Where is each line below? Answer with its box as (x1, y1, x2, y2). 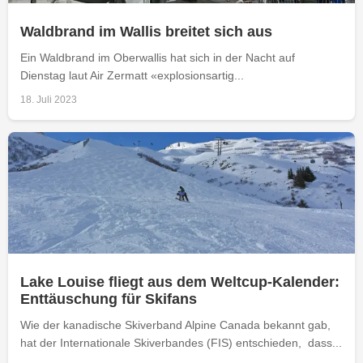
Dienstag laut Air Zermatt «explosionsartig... (20, 68, 244, 82)
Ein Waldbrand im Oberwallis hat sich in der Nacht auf (20, 50, 295, 64)
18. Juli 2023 (20, 93, 77, 105)
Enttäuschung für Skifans (20, 290, 197, 307)
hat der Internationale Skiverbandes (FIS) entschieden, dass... (20, 335, 342, 349)
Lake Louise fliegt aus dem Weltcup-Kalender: (20, 273, 340, 290)
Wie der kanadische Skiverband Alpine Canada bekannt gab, (20, 318, 331, 331)
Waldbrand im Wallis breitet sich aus (20, 23, 272, 40)
